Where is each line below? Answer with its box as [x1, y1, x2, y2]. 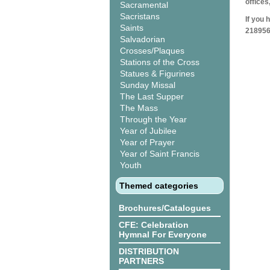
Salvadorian [120, 34, 165, 44]
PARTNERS [119, 256, 164, 266]
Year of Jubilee [120, 126, 177, 136]
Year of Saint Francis [120, 149, 199, 159]
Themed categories [119, 181, 198, 190]
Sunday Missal [120, 80, 175, 90]
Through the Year [120, 115, 187, 124]
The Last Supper [120, 92, 184, 101]
